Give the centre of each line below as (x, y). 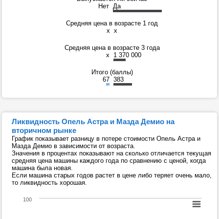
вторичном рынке (44, 130)
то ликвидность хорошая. (49, 182)
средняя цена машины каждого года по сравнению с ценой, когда (109, 160)
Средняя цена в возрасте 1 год (112, 23)
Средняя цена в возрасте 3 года (112, 47)
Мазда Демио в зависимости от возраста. (74, 146)
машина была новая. (42, 168)
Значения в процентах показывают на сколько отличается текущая (111, 153)
